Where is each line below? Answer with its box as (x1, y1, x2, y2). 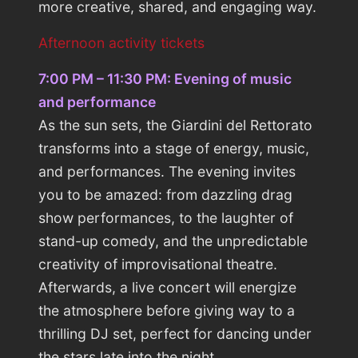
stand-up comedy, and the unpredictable (38, 233, 308, 249)
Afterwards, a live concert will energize (38, 279, 296, 296)
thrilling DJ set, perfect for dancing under (38, 325, 312, 342)
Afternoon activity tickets (38, 34, 205, 51)
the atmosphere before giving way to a (38, 302, 295, 319)
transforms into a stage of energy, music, (38, 140, 309, 157)
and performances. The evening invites (38, 163, 296, 180)
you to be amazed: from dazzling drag (38, 186, 292, 203)
